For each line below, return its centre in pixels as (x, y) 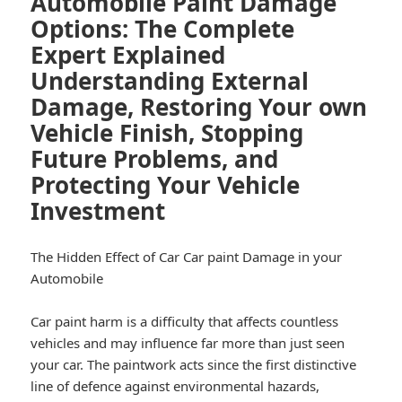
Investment (98, 211)
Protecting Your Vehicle (166, 185)
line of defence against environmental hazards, (175, 386)
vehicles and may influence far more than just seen (188, 343)
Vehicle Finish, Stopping (167, 133)
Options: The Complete (163, 29)
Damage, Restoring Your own (199, 107)
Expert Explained (128, 55)
